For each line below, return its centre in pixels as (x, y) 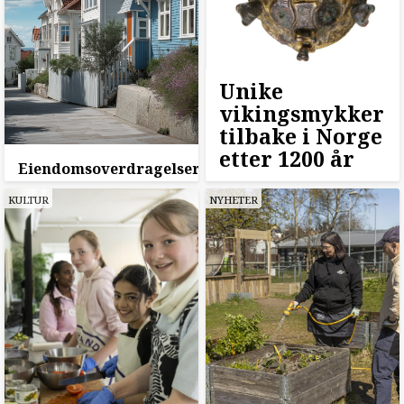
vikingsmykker (301, 114)
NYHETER (233, 200)
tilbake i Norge (300, 137)
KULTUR (28, 200)
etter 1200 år (286, 159)
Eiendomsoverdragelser (109, 169)
